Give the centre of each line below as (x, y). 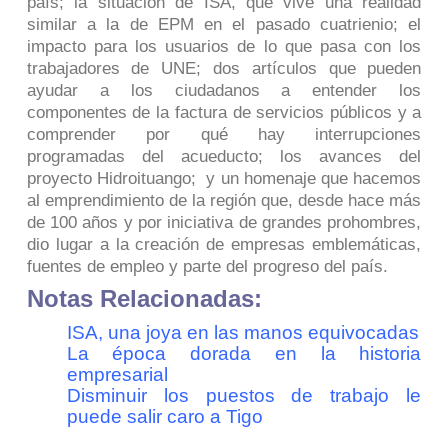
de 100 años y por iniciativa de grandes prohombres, (224, 223)
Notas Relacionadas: (151, 299)
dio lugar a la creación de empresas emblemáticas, (224, 245)
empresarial (117, 375)
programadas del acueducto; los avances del (224, 157)
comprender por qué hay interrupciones (224, 135)
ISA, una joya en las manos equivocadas (242, 333)
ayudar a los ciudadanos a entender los (224, 91)
